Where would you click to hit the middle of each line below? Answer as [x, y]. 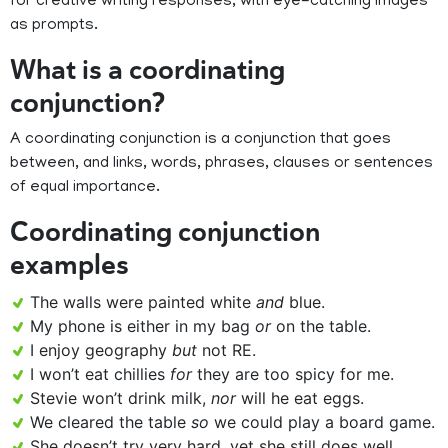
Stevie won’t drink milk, [120, 398]
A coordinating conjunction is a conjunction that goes [200, 140]
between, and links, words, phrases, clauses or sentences [221, 164]
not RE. [226, 350]
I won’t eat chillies [100, 374]
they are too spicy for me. [293, 374]
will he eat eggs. [300, 398]
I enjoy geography [101, 350]
